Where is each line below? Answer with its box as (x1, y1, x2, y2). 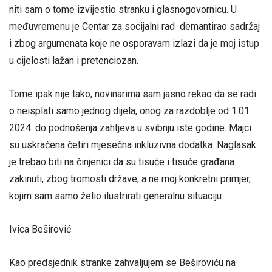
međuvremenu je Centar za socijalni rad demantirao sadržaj (9, 20, 260, 32)
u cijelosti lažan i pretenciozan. (9, 54, 138, 66)
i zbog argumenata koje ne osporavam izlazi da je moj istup (9, 37, 259, 49)
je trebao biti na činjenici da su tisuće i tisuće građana (9, 155, 234, 168)
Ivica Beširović (9, 223, 71, 236)
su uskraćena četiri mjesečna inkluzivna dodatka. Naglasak (9, 138, 256, 151)
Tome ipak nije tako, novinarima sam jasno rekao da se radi (9, 87, 256, 100)
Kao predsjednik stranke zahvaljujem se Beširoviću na (9, 257, 236, 269)
